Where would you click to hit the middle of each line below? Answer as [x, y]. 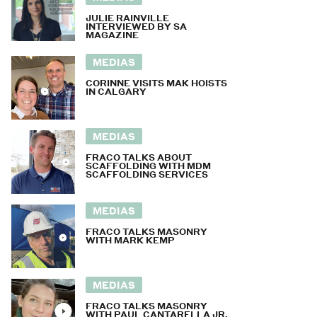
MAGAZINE [112, 35]
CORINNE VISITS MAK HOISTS [156, 83]
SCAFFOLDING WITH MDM [148, 166]
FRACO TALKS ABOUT [139, 157]
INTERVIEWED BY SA [136, 27]
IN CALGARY [116, 92]
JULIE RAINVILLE [127, 18]
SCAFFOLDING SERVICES [147, 174]
